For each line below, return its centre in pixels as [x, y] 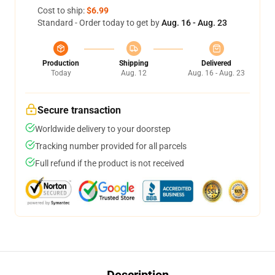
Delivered [216, 63]
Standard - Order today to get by [99, 23]
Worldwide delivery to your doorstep [103, 129]
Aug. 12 [134, 73]
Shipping [134, 63]
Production [61, 63]
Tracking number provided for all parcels [111, 146]
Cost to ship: [62, 10]
